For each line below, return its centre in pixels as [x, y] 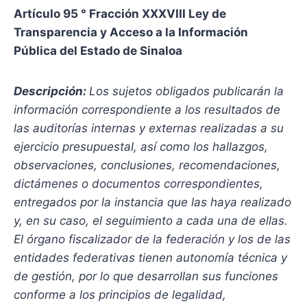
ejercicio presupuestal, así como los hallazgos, [141, 147]
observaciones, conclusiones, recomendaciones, [147, 165]
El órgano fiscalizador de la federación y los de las [152, 240]
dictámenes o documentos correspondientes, [138, 184]
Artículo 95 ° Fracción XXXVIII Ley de [120, 14]
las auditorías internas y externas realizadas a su [149, 128]
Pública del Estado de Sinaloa [98, 51]
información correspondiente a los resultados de [147, 110]
